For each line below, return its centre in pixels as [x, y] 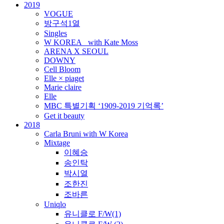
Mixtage [57, 143]
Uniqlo [55, 204]
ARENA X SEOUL [76, 51]
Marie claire [63, 87]
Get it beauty [64, 116]
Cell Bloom [62, 69]
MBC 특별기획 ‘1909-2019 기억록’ [104, 106]
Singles [55, 33]
